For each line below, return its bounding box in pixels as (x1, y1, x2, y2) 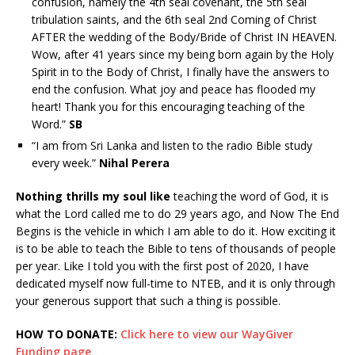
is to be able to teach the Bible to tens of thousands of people (16, 240, 336, 256)
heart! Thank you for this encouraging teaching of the (32, 98, 305, 114)
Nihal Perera (99, 155, 170, 170)
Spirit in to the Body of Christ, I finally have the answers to (32, 63, 330, 79)
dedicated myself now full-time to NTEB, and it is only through (16, 275, 335, 291)
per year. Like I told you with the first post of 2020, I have (16, 258, 309, 273)
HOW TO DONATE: (16, 326, 120, 342)
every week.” (32, 155, 99, 170)
